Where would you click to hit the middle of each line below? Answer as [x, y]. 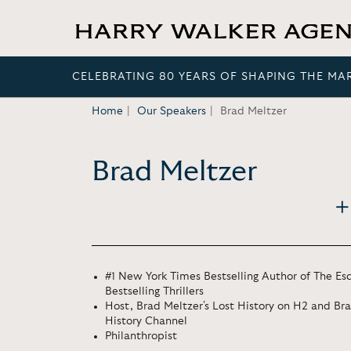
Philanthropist [141, 336]
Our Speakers [172, 111]
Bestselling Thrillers [154, 291]
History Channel [146, 321]
